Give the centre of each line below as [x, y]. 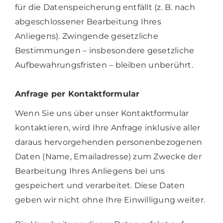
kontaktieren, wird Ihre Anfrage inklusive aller [108, 127]
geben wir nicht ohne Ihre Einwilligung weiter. [110, 200]
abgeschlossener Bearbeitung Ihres [88, 21]
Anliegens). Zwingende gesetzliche [86, 36]
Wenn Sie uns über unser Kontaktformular [102, 113]
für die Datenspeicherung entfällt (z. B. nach [105, 7]
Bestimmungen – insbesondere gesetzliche [105, 50]
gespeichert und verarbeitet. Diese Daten [100, 185]
